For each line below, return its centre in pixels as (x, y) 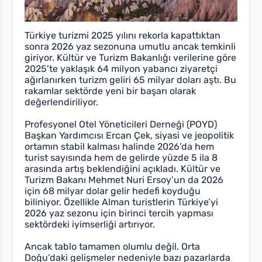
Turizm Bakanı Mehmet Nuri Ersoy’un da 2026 (124, 180)
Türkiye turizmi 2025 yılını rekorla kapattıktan (123, 36)
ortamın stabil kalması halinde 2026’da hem (120, 147)
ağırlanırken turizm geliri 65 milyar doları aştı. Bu (131, 80)
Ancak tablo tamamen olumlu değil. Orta (113, 247)
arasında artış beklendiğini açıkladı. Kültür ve (123, 169)
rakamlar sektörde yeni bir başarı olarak (111, 91)
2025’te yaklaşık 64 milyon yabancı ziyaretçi (121, 69)
